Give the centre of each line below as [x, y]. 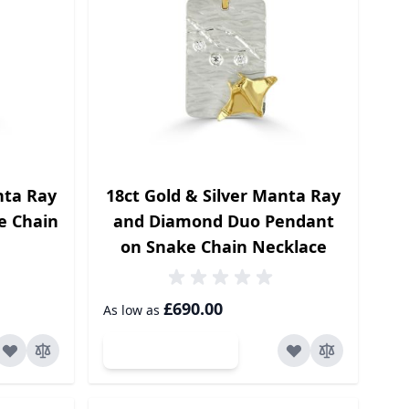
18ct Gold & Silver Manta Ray [224, 196]
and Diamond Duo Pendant [223, 221]
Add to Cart [182, 351]
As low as [132, 310]
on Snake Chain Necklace [223, 247]
